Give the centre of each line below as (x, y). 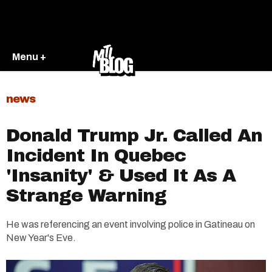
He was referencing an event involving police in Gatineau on (131, 224)
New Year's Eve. (41, 238)
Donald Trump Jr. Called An (134, 135)
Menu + (29, 56)
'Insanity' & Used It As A (121, 175)
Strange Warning (86, 195)
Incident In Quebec (96, 155)
